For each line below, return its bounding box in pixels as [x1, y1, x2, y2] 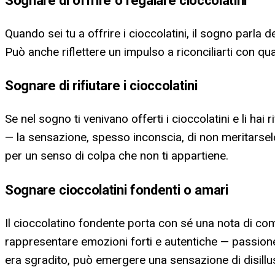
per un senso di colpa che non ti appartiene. [5, 149, 228, 163]
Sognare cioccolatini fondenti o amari [5, 181, 228, 198]
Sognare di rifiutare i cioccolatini [5, 77, 198, 94]
